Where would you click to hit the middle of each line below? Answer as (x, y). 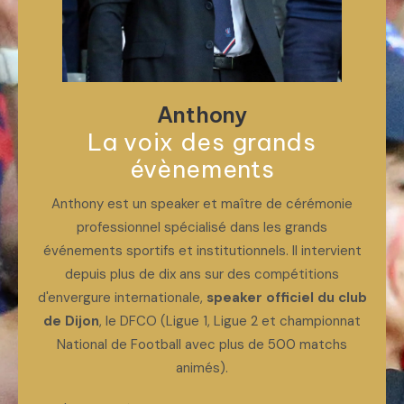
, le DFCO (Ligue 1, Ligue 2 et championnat (230, 321)
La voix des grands (202, 142)
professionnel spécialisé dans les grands (202, 227)
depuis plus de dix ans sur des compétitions (202, 274)
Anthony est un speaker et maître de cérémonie (202, 204)
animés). (202, 368)
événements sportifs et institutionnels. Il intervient (202, 251)
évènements (202, 169)
